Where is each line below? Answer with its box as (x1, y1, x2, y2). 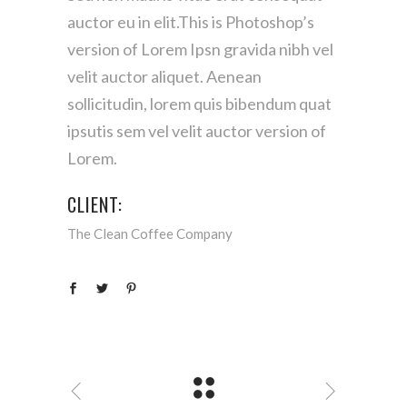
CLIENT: (67, 190, 123, 218)
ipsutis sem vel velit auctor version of (67, 120, 326, 141)
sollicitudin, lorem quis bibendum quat (67, 93, 332, 114)
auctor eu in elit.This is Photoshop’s (67, 11, 314, 32)
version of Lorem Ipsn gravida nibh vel (67, 38, 333, 59)
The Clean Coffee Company (67, 224, 233, 242)
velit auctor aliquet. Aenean (67, 65, 262, 86)
